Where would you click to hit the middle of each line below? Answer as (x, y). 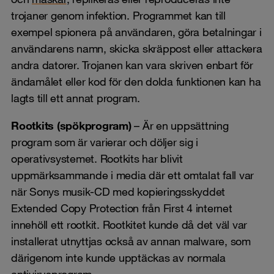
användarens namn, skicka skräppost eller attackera (137, 48)
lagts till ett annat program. (76, 98)
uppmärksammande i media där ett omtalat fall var (132, 175)
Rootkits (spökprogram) (73, 125)
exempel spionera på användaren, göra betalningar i (136, 31)
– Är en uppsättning (181, 125)
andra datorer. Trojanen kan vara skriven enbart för (132, 65)
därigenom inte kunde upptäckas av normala (118, 257)
